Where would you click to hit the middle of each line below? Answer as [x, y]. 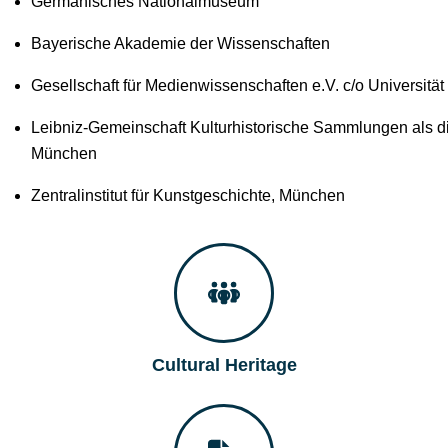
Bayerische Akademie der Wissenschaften [180, 43]
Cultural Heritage [224, 365]
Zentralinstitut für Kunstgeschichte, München [187, 195]
